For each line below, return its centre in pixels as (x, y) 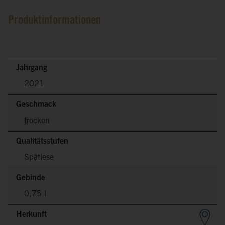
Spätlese (39, 157)
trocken (37, 121)
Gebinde (31, 178)
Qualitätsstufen (42, 141)
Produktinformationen (54, 21)
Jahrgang (32, 68)
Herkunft (31, 215)
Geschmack (36, 105)
